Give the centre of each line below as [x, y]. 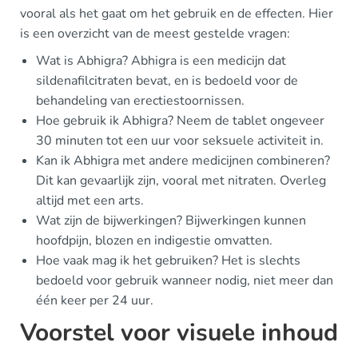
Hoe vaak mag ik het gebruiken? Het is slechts [168, 261]
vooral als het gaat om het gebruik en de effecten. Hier [177, 14]
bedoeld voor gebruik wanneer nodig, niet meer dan [185, 280]
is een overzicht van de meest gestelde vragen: [155, 34]
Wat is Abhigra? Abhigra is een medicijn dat [161, 61]
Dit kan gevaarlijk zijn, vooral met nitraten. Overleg [181, 181]
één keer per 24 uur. [95, 300]
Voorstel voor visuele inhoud [179, 333]
